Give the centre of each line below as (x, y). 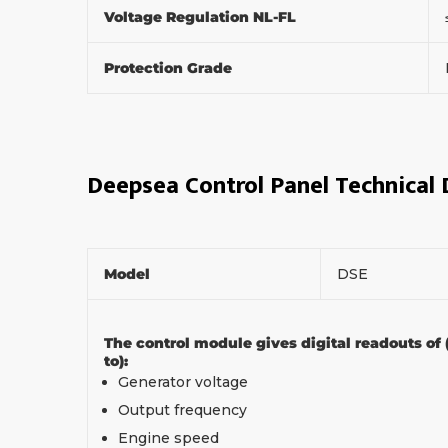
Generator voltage (183, 381)
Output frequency (182, 409)
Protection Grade (170, 67)
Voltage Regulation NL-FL (202, 16)
